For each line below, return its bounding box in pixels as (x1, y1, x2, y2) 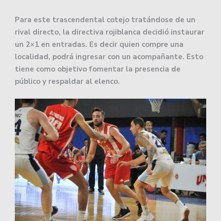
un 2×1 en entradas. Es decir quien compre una (15, 39, 184, 49)
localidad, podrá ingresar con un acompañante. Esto (15, 51, 203, 62)
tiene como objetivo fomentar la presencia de (15, 64, 181, 74)
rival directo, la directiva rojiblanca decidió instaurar (15, 27, 204, 37)
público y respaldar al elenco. (15, 76, 120, 86)
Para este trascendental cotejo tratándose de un (15, 14, 195, 25)
